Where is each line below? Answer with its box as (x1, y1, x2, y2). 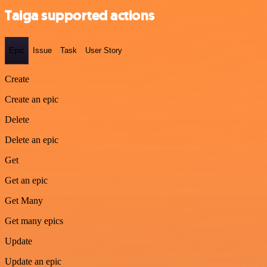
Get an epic (5, 175, 48, 185)
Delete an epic (5, 134, 58, 145)
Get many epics (5, 215, 63, 226)
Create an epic (5, 94, 58, 104)
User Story (85, 46, 122, 55)
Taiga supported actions (5, 6, 155, 26)
